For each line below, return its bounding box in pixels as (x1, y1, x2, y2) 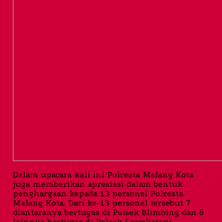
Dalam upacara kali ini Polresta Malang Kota (13, 170, 194, 180)
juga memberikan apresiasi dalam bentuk (13, 179, 183, 189)
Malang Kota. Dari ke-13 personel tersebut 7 (13, 198, 191, 208)
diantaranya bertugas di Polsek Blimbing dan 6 (13, 208, 204, 218)
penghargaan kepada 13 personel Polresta (13, 189, 183, 199)
